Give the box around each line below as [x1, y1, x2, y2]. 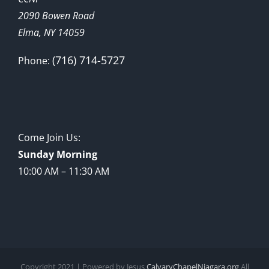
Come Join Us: [18, 131, 80, 144]
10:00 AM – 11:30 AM [18, 165, 109, 178]
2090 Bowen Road [18, 9, 94, 22]
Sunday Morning [18, 148, 97, 161]
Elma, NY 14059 [18, 26, 85, 39]
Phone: [18, 54, 52, 67]
